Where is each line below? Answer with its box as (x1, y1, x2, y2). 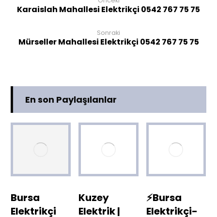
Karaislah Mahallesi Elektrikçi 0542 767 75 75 (17, 3, 200, 15)
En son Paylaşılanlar (25, 93, 117, 106)
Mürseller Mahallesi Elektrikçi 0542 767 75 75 (18, 36, 199, 47)
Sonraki (97, 28, 120, 37)
